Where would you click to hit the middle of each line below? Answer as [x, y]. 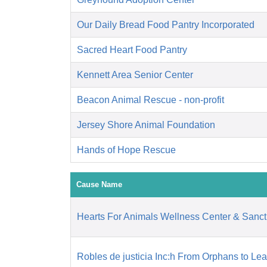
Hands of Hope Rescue [126, 150]
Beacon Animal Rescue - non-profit [150, 100]
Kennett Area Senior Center [135, 75]
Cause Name [99, 185]
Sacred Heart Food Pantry [132, 50]
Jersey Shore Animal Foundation [146, 125]
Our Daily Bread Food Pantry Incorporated [166, 25]
